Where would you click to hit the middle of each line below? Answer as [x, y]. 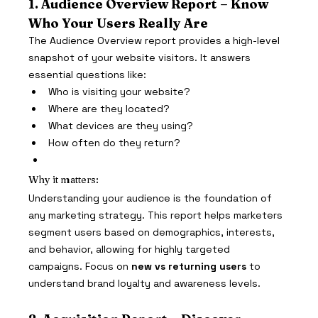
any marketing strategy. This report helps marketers [157, 215]
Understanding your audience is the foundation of [152, 198]
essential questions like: [88, 74]
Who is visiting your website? [120, 91]
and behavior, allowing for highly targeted [131, 249]
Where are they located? [109, 108]
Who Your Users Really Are [119, 23]
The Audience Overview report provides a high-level [156, 40]
